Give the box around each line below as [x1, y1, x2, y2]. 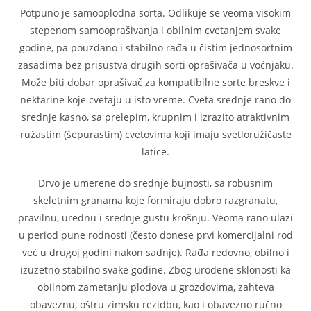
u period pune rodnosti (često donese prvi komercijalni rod [18, 228, 293, 242]
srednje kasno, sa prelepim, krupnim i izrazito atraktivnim [22, 110, 289, 124]
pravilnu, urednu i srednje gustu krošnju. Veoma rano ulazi [18, 211, 293, 224]
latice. [142, 145, 169, 158]
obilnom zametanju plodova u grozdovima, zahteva [37, 280, 274, 294]
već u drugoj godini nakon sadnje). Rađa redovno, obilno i [22, 246, 289, 259]
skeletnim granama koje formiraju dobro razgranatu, [33, 194, 278, 207]
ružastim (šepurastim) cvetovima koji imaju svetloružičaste [19, 128, 292, 141]
